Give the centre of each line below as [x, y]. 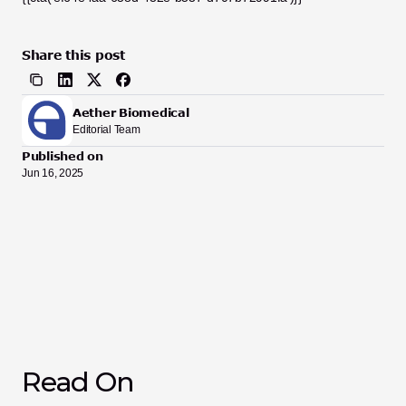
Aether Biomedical [131, 112]
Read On [78, 382]
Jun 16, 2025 [53, 173]
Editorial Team [106, 129]
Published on [63, 156]
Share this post [73, 55]
